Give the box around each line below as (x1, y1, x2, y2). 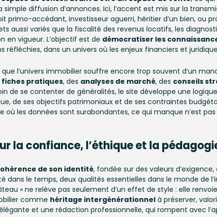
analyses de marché (80, 77, 155, 86)
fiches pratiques (1, 77, 63, 86)
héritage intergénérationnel (50, 195, 155, 204)
